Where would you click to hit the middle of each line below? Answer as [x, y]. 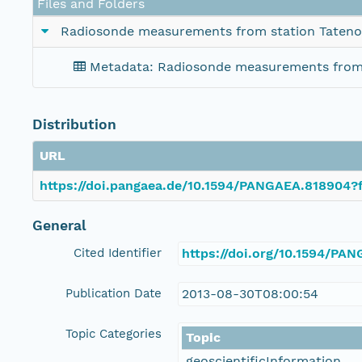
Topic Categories [114, 334]
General [59, 226]
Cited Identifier [118, 253]
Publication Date [114, 294]
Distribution [74, 125]
